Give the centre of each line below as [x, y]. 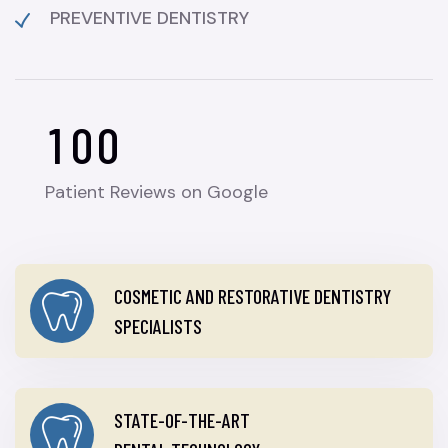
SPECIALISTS [158, 326]
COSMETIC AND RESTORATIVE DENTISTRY [252, 296]
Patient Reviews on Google [156, 192]
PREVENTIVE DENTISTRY [149, 17]
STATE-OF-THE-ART [182, 420]
